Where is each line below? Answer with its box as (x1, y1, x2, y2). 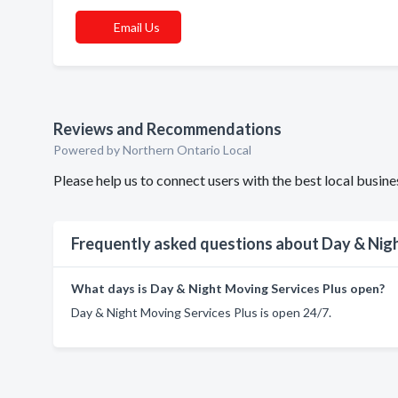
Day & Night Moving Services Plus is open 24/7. (71, 305, 331, 320)
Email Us (114, 20, 160, 35)
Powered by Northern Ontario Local (53, 142, 251, 157)
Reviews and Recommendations (53, 119, 282, 139)
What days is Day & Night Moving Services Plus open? (71, 281, 385, 296)
